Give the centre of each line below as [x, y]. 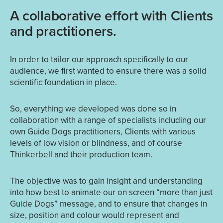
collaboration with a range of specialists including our [108, 120]
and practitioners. [63, 31]
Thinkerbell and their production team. [81, 155]
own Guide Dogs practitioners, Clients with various [103, 132]
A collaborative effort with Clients [111, 16]
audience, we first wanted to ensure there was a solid [108, 71]
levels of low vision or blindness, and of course [96, 143]
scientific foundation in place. [63, 82]
